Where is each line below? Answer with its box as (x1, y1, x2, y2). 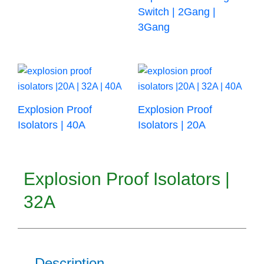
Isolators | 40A (18, 118, 85, 131)
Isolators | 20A (138, 118, 206, 131)
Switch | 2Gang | (138, 6, 216, 18)
